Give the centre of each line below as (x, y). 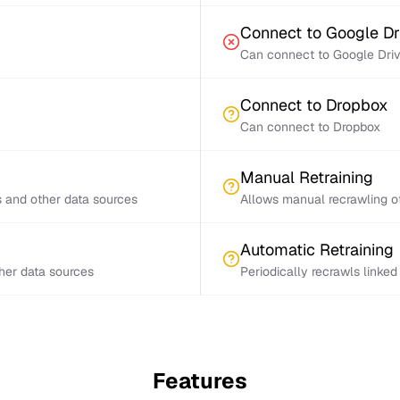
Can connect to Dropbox (310, 127)
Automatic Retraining (317, 250)
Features (200, 381)
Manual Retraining (307, 177)
